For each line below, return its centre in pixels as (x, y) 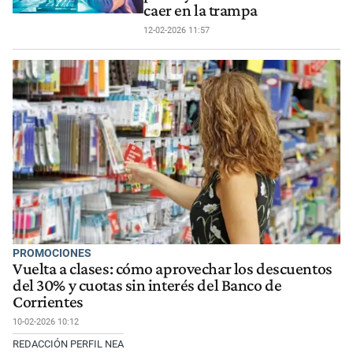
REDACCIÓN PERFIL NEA (68, 344)
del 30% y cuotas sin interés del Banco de (147, 286)
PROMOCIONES (52, 253)
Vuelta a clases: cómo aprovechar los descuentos (173, 269)
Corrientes (48, 302)
